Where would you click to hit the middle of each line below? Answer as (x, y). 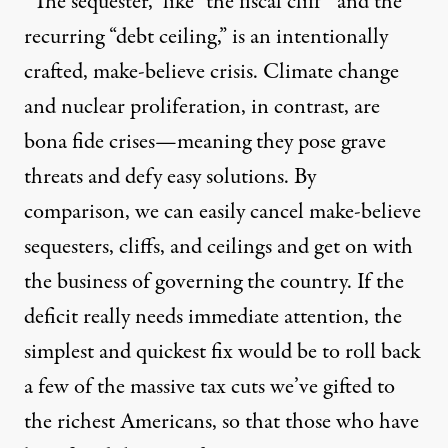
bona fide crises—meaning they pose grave (205, 141)
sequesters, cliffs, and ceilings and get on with (218, 246)
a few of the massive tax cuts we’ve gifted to (209, 386)
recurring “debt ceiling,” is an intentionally (206, 36)
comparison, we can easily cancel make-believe (222, 211)
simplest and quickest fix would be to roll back (222, 351)
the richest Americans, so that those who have (221, 421)
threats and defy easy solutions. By (170, 176)
